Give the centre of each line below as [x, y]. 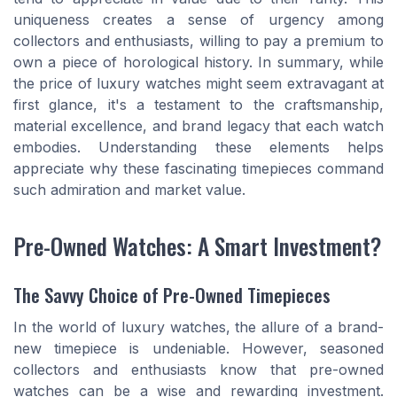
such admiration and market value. [129, 189]
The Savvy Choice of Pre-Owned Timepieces [172, 294]
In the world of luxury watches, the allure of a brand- [198, 327]
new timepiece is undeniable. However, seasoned [198, 348]
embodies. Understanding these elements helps [198, 147]
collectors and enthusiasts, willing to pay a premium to [198, 40]
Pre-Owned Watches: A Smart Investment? [197, 245]
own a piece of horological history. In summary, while [198, 62]
